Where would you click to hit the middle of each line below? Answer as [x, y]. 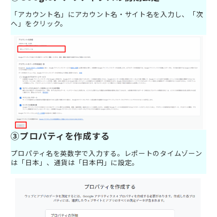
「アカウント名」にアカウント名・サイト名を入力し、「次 [107, 14]
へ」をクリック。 [39, 23]
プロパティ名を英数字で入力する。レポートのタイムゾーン [107, 153]
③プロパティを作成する [61, 135]
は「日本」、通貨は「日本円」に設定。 [75, 162]
